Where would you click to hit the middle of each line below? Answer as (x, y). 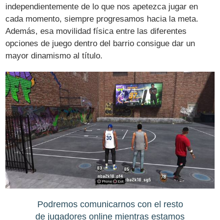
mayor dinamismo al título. (54, 56)
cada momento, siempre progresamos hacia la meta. (102, 19)
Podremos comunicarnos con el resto (110, 204)
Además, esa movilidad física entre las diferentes (96, 31)
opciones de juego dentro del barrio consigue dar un (100, 44)
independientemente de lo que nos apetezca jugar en (102, 7)
